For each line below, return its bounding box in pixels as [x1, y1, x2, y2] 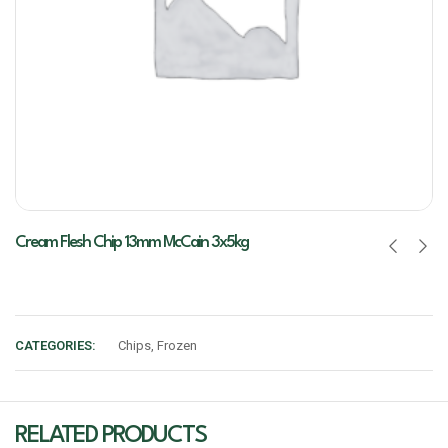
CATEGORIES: [15, 338, 96, 353]
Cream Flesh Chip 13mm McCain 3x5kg [15, 234, 248, 251]
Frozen [157, 338, 197, 353]
